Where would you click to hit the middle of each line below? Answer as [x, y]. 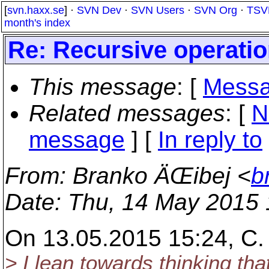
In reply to [210, 140]
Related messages [127, 113]
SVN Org [216, 10]
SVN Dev [99, 10]
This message [103, 87]
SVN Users [158, 10]
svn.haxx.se [36, 10]
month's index [37, 23]
